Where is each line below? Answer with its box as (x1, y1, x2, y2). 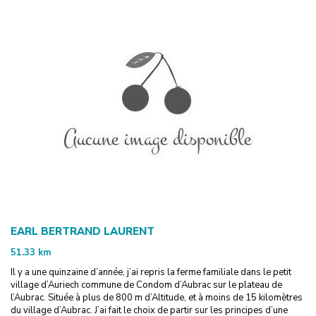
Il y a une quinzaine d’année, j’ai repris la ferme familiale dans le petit (11, 265, 291, 279)
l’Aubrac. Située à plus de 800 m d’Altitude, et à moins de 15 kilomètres (11, 291, 303, 304)
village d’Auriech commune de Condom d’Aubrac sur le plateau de (11, 278, 282, 291)
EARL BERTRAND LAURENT (11, 224, 154, 238)
